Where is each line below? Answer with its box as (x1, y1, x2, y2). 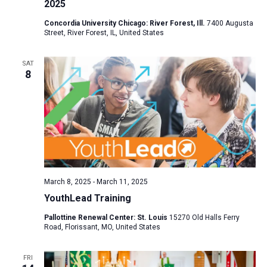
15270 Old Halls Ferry (169, 213, 240, 222)
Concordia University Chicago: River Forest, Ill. (44, 19, 207, 28)
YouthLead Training (44, 193, 131, 204)
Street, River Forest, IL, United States (44, 29, 164, 38)
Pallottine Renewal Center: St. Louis (44, 213, 169, 222)
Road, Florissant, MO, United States (44, 223, 160, 232)
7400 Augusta (206, 19, 253, 28)
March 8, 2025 (44, 178, 91, 187)
